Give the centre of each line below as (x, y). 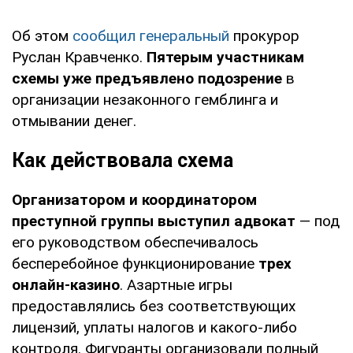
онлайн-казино (66, 284)
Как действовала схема (123, 160)
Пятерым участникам (225, 57)
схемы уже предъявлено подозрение (147, 78)
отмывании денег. (74, 121)
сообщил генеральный (153, 35)
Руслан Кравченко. (79, 57)
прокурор (266, 35)
